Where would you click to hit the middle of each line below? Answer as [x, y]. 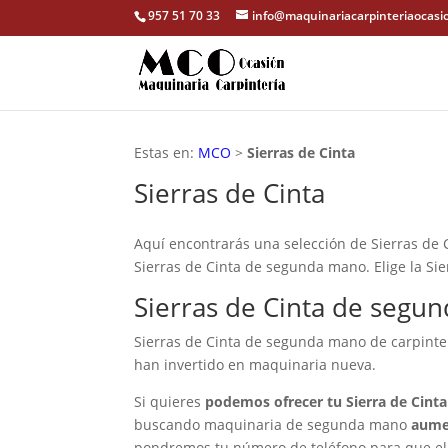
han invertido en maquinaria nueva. [255, 365]
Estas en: [166, 152]
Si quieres [170, 402]
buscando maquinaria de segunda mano [273, 425]
